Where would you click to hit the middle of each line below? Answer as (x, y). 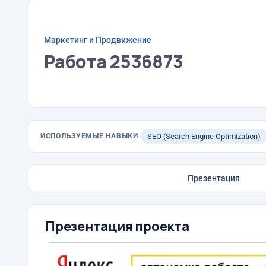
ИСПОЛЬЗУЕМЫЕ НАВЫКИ (89, 136)
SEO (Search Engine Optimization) (204, 136)
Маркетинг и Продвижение (98, 39)
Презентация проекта (117, 226)
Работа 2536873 (114, 61)
